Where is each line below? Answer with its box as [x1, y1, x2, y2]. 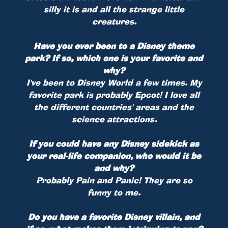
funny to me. [88, 186, 140, 198]
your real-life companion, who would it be [27, 150, 201, 161]
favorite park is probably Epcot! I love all [28, 89, 199, 100]
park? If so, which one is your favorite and [25, 52, 203, 64]
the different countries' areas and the [34, 101, 194, 112]
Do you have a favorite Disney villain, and [28, 211, 200, 222]
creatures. [92, 15, 136, 27]
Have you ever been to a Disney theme [34, 40, 194, 51]
